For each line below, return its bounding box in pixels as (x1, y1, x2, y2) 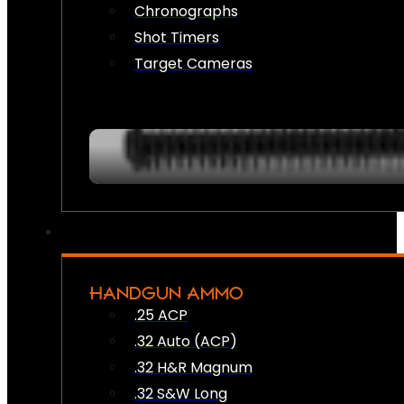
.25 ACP (134, 304, 188, 326)
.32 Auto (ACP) (134, 330, 237, 352)
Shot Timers (134, 27, 219, 49)
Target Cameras (134, 53, 252, 75)
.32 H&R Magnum (134, 356, 252, 378)
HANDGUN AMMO (89, 281, 243, 304)
